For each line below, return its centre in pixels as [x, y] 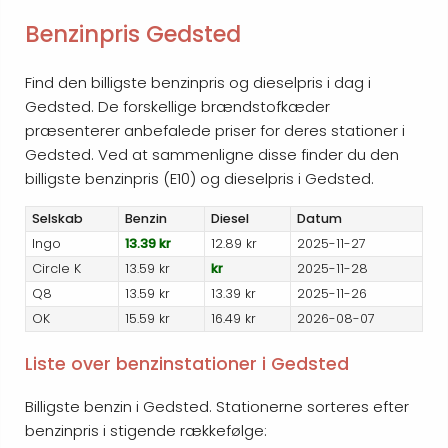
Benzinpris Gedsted [133, 34]
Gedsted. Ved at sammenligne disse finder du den [212, 155]
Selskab [58, 219]
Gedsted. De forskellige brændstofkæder [177, 107]
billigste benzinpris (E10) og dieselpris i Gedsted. [199, 179]
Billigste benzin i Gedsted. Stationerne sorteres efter [217, 407]
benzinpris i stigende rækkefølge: [146, 431]
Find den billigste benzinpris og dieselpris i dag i [198, 83]
